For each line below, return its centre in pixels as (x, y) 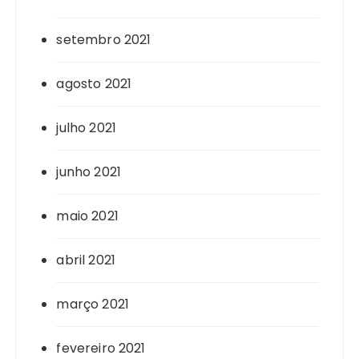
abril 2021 (86, 260)
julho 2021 (86, 128)
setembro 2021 (104, 40)
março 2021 (93, 305)
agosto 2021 (94, 84)
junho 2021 (89, 172)
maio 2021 (87, 216)
